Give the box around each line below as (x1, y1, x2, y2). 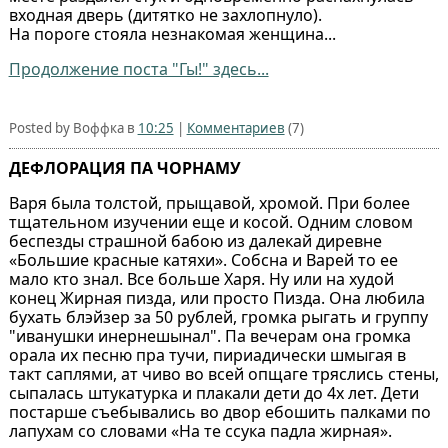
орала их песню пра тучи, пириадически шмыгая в (8, 344, 406, 367)
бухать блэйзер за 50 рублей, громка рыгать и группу (8, 306, 428, 329)
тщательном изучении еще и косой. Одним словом (8, 211, 413, 234)
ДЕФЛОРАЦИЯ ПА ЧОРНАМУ (8, 157, 241, 180)
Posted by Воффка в (8, 119, 138, 138)
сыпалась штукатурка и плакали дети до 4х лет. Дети (8, 382, 419, 405)
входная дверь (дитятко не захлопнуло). (8, 4, 322, 27)
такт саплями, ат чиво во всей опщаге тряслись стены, (8, 363, 439, 386)
